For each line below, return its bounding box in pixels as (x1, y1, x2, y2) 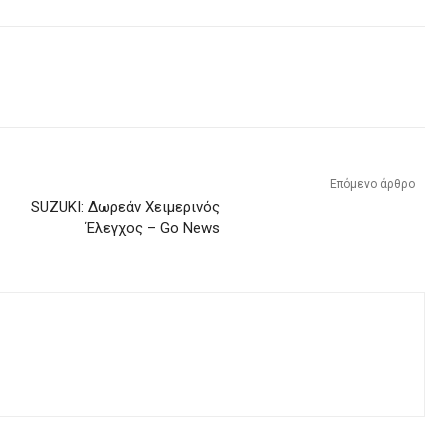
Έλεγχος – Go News (86, 218, 221, 237)
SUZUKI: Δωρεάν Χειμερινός (31, 197, 221, 216)
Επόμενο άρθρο (329, 176, 415, 191)
